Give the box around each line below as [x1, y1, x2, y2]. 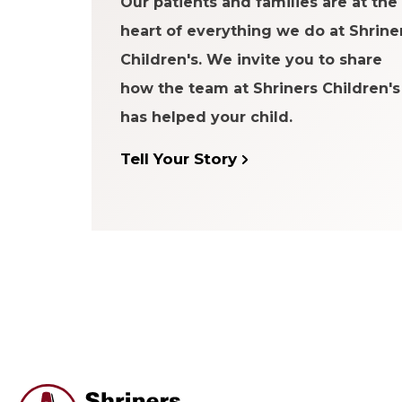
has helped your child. [120, 108, 293, 126]
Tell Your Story [120, 149, 237, 168]
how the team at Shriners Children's [120, 79, 400, 97]
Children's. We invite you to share [120, 50, 382, 68]
